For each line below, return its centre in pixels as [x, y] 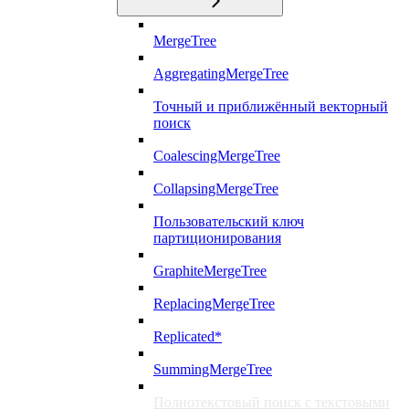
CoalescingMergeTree [217, 155]
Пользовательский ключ [229, 221]
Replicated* [188, 336]
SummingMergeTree [213, 369]
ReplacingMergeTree [214, 303]
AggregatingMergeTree [221, 73]
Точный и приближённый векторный [271, 106]
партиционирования [217, 237]
